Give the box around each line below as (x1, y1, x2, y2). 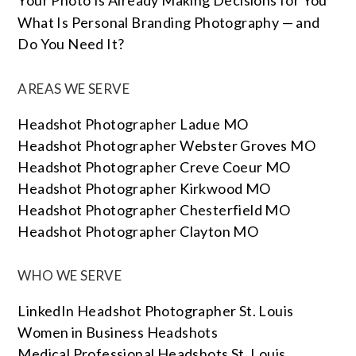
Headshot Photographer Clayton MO (17, 222, 259, 240)
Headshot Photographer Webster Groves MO (17, 137, 316, 154)
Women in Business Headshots (17, 323, 219, 341)
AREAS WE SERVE (17, 80, 130, 97)
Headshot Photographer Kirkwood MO (17, 180, 271, 197)
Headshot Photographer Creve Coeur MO (17, 158, 291, 176)
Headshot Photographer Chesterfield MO (17, 201, 291, 219)
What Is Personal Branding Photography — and (17, 14, 320, 31)
